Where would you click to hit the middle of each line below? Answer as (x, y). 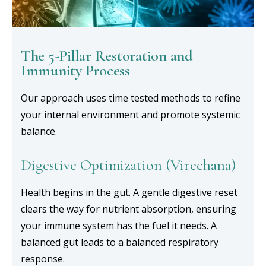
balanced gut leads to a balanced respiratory (120, 242)
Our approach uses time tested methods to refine (131, 98)
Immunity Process (75, 70)
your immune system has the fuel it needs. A (119, 226)
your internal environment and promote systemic (130, 115)
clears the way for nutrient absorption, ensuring (129, 209)
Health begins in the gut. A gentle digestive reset (129, 192)
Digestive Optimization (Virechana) (128, 165)
